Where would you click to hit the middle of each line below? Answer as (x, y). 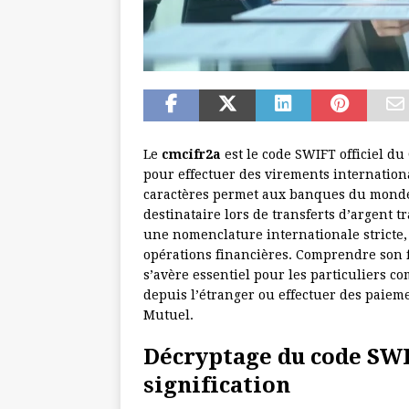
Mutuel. (168, 315)
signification (217, 386)
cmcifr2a (191, 155)
